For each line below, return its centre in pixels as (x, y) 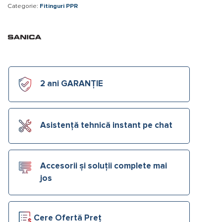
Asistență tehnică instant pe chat (106, 126)
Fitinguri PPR (59, 6)
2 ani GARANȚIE (72, 84)
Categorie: (24, 6)
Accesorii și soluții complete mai (104, 166)
